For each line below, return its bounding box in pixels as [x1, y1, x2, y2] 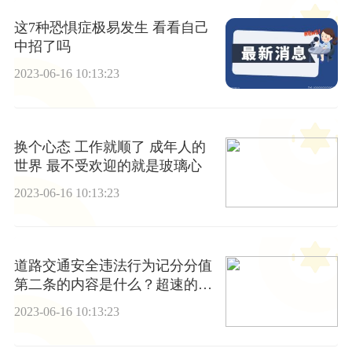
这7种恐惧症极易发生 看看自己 [13, 20, 209, 36]
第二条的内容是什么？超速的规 [13, 277, 212, 293]
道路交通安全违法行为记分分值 [13, 258, 212, 274]
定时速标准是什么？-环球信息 [13, 295, 203, 312]
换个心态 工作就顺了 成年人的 [13, 138, 206, 155]
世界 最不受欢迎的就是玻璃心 [13, 157, 202, 174]
